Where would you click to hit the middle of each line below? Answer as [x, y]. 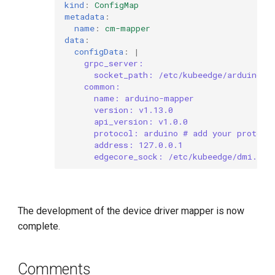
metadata [85, 16]
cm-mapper [128, 28]
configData [99, 51]
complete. [39, 227]
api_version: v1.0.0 [141, 121]
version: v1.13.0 [134, 110]
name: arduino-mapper [144, 98]
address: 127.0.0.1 [139, 145]
